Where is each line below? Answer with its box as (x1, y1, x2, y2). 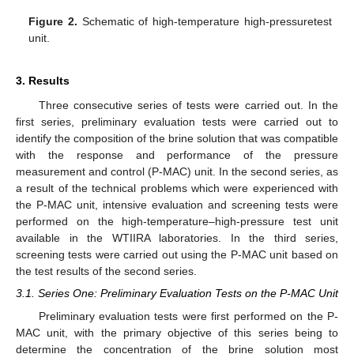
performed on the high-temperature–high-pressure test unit (16, 215, 338, 228)
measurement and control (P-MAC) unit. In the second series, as (16, 165, 338, 179)
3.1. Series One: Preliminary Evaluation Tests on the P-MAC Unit (16, 287, 338, 300)
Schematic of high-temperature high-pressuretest (77, 15, 332, 28)
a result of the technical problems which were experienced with (16, 182, 338, 195)
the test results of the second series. (16, 265, 197, 278)
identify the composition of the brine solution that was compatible (16, 132, 338, 145)
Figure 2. (28, 15, 78, 28)
